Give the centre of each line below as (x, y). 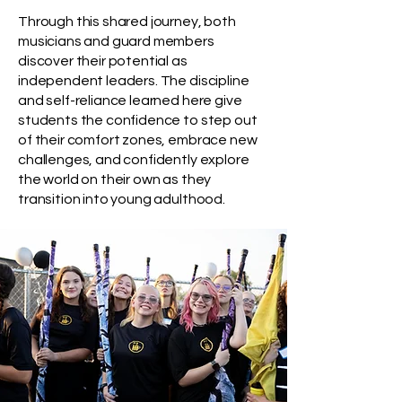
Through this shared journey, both (127, 22)
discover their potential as (103, 61)
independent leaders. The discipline (134, 81)
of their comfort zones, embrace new (138, 140)
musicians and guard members (116, 41)
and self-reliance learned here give (130, 100)
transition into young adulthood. (122, 199)
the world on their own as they (115, 179)
